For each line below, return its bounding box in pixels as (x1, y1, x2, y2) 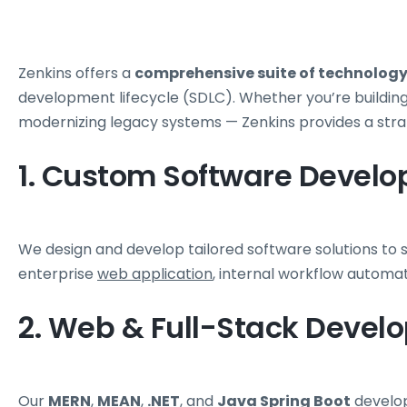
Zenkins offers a (18, 62, 134, 84)
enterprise (18, 263, 97, 284)
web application (97, 263, 213, 284)
